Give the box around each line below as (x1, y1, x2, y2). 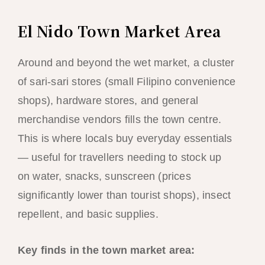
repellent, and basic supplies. (17, 208, 159, 220)
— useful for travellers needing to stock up (17, 151, 222, 163)
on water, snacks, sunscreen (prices (17, 170, 191, 182)
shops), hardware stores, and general (17, 94, 198, 106)
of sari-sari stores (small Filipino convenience (17, 75, 236, 88)
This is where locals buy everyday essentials (17, 132, 232, 144)
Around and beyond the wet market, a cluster (17, 56, 235, 69)
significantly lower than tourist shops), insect (17, 189, 231, 201)
